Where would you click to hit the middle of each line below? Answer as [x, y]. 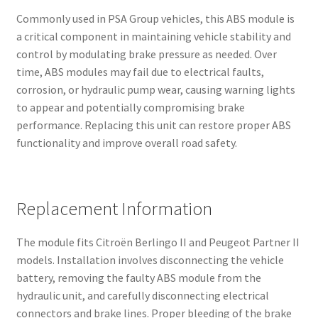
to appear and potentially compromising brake [130, 108]
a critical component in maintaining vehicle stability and [153, 37]
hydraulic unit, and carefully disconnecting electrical [142, 295]
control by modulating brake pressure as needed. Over [146, 54]
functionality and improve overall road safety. [126, 143]
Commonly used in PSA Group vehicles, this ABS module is [155, 19]
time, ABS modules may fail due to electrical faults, [140, 72]
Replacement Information [114, 208]
